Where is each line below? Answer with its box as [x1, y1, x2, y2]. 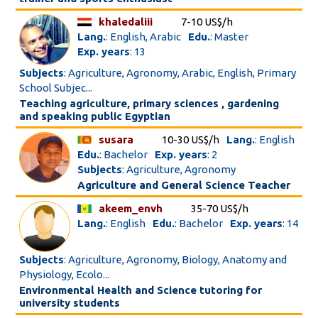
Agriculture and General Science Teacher [77, 179, 291, 191]
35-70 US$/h [191, 202, 249, 214]
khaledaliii [99, 16, 153, 28]
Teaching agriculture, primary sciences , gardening [19, 97, 280, 109]
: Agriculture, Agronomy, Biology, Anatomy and [64, 253, 287, 265]
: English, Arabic [106, 31, 182, 43]
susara [99, 133, 134, 146]
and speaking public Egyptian [19, 110, 171, 122]
